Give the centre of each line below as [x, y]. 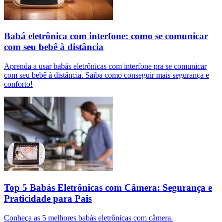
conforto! [18, 84]
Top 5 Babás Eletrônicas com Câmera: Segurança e [108, 187]
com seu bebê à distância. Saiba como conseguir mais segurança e [107, 75]
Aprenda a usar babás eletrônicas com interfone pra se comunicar [105, 66]
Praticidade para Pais [48, 198]
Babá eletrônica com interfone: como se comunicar [106, 36]
